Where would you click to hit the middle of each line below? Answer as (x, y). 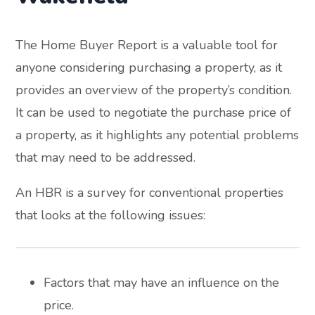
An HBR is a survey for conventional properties (150, 193)
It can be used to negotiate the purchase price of (154, 113)
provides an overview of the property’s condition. (154, 90)
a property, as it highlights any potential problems (157, 135)
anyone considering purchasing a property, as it (149, 68)
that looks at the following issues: (111, 216)
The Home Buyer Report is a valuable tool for (147, 45)
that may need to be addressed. (106, 158)
